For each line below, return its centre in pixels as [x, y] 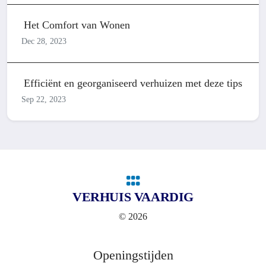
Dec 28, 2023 [44, 41]
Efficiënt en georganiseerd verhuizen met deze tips [133, 83]
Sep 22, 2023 [44, 99]
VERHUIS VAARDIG [133, 197]
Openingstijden [133, 255]
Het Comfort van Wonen [77, 25]
